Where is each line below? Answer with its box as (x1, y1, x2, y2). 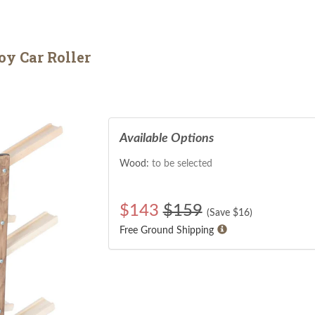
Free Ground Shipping (119, 226, 214, 236)
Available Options (119, 131, 214, 145)
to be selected (151, 158, 212, 169)
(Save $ (206, 208, 238, 218)
